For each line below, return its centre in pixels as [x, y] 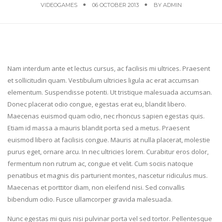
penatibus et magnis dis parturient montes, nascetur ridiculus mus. [108, 175]
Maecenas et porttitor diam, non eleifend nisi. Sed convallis [96, 187]
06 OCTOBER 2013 [115, 5]
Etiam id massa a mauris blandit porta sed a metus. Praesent [99, 128]
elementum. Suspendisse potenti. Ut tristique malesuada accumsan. [110, 92]
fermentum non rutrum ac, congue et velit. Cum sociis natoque [100, 163]
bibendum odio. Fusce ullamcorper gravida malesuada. [90, 199]
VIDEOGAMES [59, 5]
